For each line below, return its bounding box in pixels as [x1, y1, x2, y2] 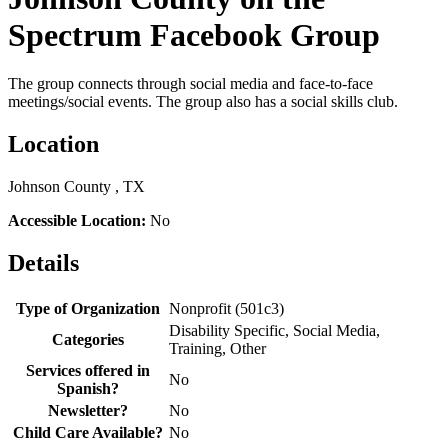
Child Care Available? [13, 423, 163, 441]
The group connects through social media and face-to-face [8, 75, 373, 93]
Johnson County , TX [8, 178, 145, 196]
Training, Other [169, 339, 266, 357]
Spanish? [57, 379, 119, 397]
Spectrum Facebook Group [8, 16, 380, 53]
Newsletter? [48, 401, 128, 419]
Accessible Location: [8, 212, 146, 230]
